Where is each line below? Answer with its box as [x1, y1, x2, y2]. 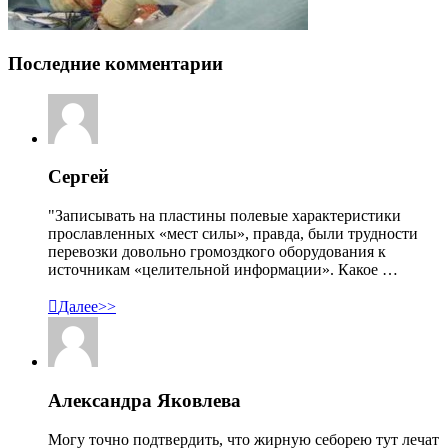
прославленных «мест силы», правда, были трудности [48, 225, 418, 243]
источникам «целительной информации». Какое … [48, 261, 398, 279]
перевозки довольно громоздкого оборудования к [48, 243, 386, 261]
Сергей [48, 166, 109, 188]
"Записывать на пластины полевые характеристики [48, 207, 401, 225]
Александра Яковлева [48, 389, 241, 411]
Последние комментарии [8, 52, 223, 74]
